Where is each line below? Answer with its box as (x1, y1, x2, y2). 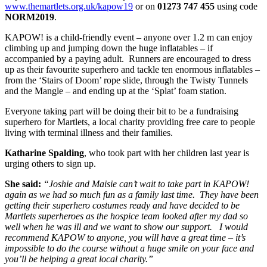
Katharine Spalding (5, 148, 84, 159)
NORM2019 (5, 12, 54, 23)
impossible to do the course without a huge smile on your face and (5, 243, 254, 254)
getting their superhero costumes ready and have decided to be (5, 200, 240, 211)
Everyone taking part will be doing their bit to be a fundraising (5, 106, 238, 117)
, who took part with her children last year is (84, 148, 249, 159)
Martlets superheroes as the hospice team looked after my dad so (5, 211, 248, 222)
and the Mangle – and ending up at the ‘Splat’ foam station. (5, 86, 226, 97)
